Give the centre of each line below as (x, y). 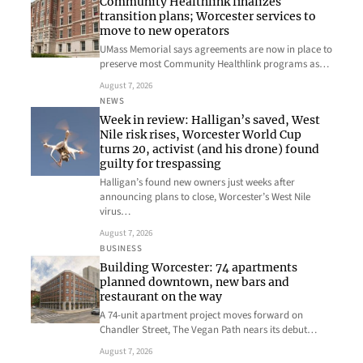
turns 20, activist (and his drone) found (209, 149)
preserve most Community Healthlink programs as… (214, 64)
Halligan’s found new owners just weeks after (197, 182)
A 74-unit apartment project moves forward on (201, 315)
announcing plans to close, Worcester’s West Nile (205, 196)
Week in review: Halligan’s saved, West (210, 120)
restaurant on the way (161, 296)
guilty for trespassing (160, 163)
